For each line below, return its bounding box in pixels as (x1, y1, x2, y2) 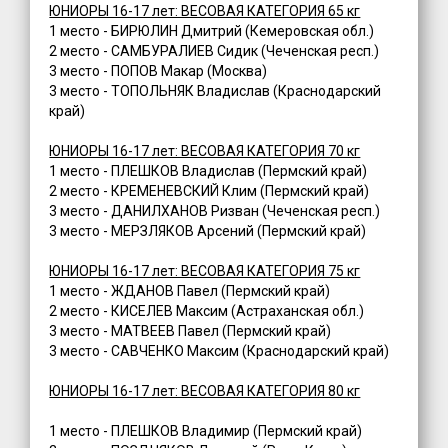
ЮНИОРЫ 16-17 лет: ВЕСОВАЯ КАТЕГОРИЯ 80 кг (49, 383, 361, 400)
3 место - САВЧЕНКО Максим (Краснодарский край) (49, 343, 390, 360)
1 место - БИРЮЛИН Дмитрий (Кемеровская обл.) (49, 23, 375, 40)
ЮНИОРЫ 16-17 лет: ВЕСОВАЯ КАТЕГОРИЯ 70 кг (49, 143, 361, 160)
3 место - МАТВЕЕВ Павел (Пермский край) (49, 323, 332, 340)
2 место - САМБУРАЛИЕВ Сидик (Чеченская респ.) (49, 43, 380, 60)
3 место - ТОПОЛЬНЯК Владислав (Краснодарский (49, 83, 382, 100)
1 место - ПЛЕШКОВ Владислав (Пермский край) (49, 163, 368, 180)
